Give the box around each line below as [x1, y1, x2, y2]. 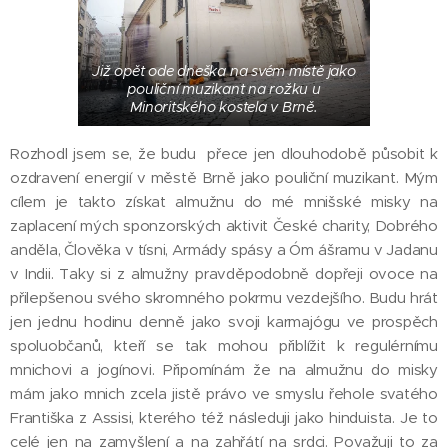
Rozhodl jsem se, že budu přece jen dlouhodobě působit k [10, 144, 438, 164]
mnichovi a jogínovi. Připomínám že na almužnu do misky [10, 360, 438, 380]
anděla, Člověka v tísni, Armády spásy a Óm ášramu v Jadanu [10, 240, 438, 260]
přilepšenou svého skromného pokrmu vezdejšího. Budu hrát [10, 288, 438, 308]
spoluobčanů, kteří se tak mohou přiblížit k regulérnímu [10, 336, 438, 356]
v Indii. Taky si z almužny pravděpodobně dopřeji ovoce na [10, 264, 438, 284]
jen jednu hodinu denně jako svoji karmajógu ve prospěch [10, 312, 438, 332]
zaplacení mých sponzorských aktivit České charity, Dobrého [10, 216, 438, 236]
